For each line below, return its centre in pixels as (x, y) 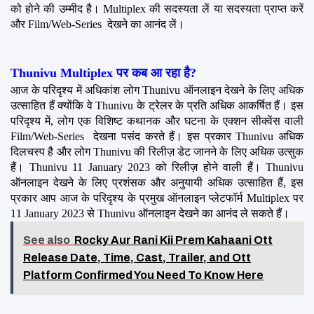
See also (47, 240)
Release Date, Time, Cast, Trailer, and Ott (137, 257)
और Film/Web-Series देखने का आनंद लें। (97, 24)
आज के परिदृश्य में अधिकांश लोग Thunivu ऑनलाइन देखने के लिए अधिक (157, 90)
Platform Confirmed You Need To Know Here (143, 275)
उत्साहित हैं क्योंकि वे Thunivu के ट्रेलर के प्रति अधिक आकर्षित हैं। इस (157, 105)
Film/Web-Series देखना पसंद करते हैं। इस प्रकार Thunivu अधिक (157, 136)
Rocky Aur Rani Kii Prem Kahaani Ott (173, 240)
